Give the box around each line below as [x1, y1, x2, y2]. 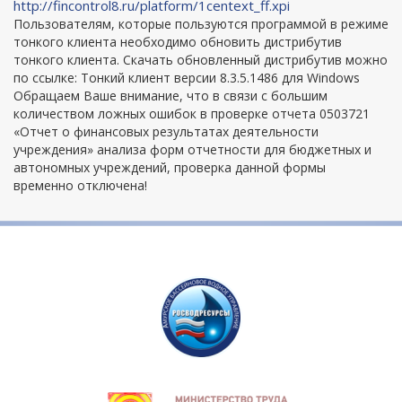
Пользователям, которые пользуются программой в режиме [13, 15, 389, 32]
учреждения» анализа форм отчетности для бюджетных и [13, 141, 371, 158]
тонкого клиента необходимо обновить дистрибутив [13, 33, 342, 50]
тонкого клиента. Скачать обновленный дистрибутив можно [13, 51, 388, 68]
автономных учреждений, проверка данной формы [13, 159, 326, 176]
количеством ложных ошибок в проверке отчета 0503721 [13, 105, 370, 122]
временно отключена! [13, 177, 147, 194]
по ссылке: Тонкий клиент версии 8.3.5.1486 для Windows [13, 69, 360, 86]
